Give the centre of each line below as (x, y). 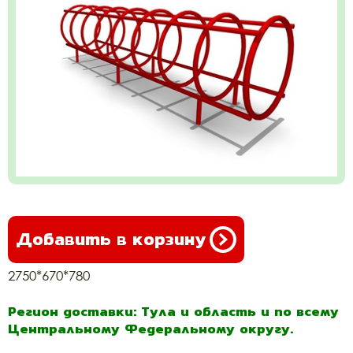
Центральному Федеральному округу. (150, 329)
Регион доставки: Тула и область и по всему (173, 311)
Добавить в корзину (111, 239)
